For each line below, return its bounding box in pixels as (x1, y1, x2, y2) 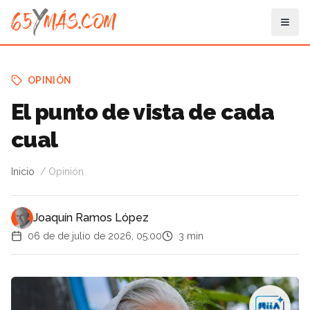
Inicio (11, 166, 35, 177)
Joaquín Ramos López (33, 211, 149, 224)
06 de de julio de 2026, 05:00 (28, 230, 162, 241)
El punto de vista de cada (11, 99, 274, 125)
